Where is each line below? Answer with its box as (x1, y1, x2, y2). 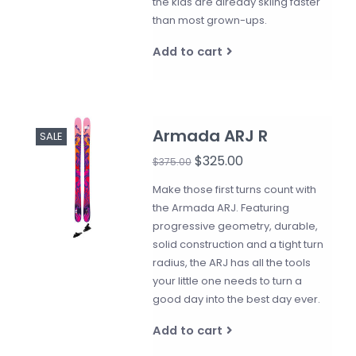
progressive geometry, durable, (152, 219, 318, 234)
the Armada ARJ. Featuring (152, 200, 289, 215)
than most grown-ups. (152, 13, 267, 28)
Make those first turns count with (152, 182, 316, 197)
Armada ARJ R (152, 125, 268, 147)
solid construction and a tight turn (152, 237, 323, 252)
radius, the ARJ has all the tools (152, 255, 311, 270)
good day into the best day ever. (152, 292, 320, 307)
